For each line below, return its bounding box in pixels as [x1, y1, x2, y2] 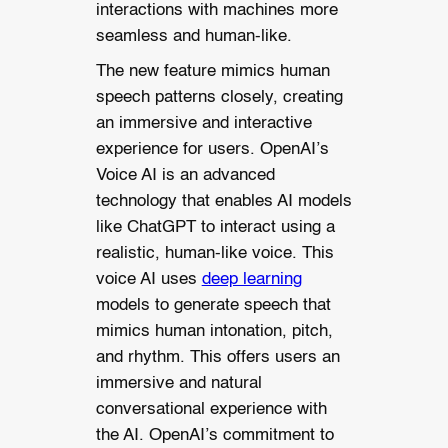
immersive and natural [95, 374, 262, 392]
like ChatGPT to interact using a [95, 218, 335, 236]
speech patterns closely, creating [95, 88, 343, 106]
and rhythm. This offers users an [95, 348, 340, 366]
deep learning [201, 270, 302, 288]
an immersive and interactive [95, 114, 312, 132]
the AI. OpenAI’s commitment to [95, 426, 334, 444]
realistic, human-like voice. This [95, 244, 334, 262]
